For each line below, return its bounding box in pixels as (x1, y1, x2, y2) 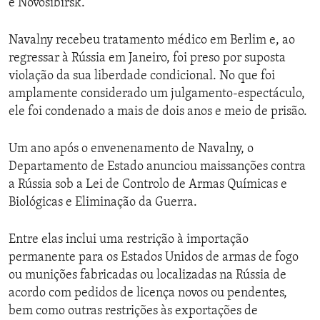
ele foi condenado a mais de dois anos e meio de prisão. (9, 105, 307, 119)
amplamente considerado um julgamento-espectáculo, (9, 87, 305, 101)
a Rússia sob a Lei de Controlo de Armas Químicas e (9, 178, 287, 192)
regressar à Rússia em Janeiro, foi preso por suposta (9, 51, 286, 66)
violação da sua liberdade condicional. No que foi (9, 69, 275, 84)
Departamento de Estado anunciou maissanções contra (9, 160, 306, 174)
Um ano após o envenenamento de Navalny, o (9, 142, 254, 156)
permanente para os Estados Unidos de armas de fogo (9, 251, 299, 265)
